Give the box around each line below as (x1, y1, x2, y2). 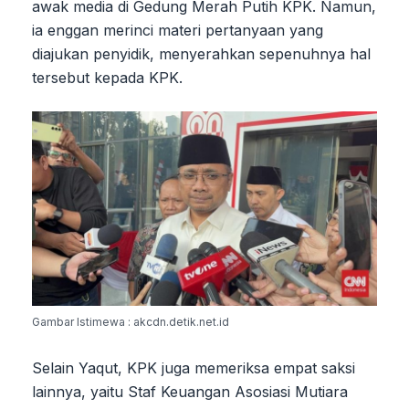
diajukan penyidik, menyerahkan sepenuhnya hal (32, 44, 371, 63)
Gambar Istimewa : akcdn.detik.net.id (32, 314, 229, 329)
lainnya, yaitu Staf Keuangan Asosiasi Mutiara (32, 382, 348, 401)
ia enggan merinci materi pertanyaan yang (32, 20, 323, 39)
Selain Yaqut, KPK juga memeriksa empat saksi (32, 358, 355, 377)
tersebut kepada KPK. (32, 68, 183, 87)
